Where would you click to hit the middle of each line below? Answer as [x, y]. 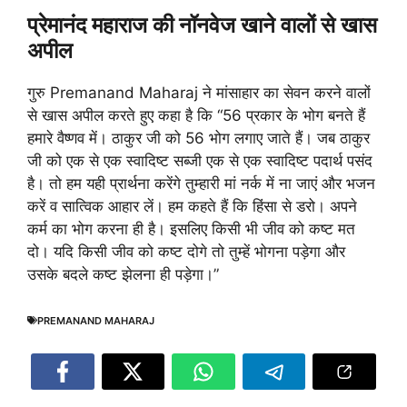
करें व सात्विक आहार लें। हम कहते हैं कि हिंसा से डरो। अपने [192, 206]
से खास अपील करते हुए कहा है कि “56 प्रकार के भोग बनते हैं [196, 115]
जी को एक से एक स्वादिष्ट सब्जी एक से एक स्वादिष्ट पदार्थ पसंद [200, 160]
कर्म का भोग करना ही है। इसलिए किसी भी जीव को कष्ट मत [191, 228]
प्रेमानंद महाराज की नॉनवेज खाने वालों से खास [202, 25]
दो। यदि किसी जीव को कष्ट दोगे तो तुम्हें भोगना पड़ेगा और [186, 251]
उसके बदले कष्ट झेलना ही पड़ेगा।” [123, 274]
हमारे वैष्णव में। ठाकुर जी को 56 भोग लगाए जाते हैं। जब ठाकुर [199, 138]
